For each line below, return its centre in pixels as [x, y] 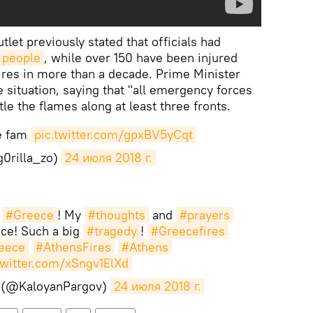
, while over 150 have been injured [141, 57]
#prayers [204, 214]
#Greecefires [188, 231]
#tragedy [111, 231]
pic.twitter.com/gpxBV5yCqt [113, 134]
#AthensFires [73, 247]
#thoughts [116, 214]
